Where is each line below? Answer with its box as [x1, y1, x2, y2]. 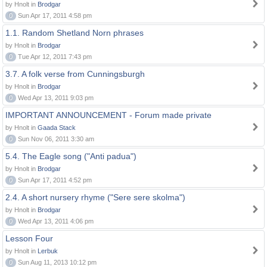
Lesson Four [5, 234, 53, 243]
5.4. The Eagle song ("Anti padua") [5, 151, 136, 161]
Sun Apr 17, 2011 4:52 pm [16, 176, 92, 184]
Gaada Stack [38, 124, 76, 131]
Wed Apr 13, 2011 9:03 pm [16, 94, 94, 101]
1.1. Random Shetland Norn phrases [5, 28, 144, 38]
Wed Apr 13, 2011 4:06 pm [16, 218, 94, 225]
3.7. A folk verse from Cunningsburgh [5, 69, 145, 79]
